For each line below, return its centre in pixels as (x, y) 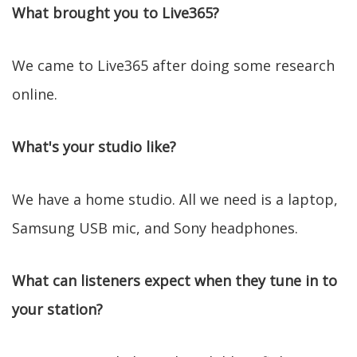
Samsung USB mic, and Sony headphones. (155, 228)
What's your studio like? (94, 147)
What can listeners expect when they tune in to (175, 280)
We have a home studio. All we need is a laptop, (175, 199)
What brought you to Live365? (116, 13)
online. (35, 94)
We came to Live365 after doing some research (173, 65)
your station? (57, 309)
